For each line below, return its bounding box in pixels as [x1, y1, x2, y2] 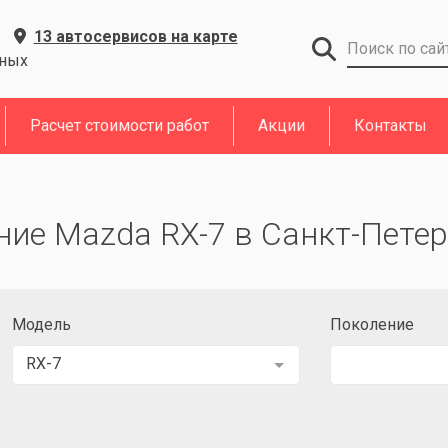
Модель [11, 315, 71, 334]
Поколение [330, 315, 414, 334]
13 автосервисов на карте [33, 27, 238, 46]
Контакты [354, 116, 427, 135]
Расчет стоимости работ [30, 116, 209, 135]
